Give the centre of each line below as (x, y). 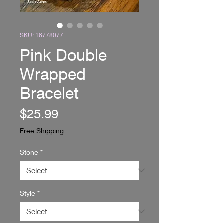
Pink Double (63, 55)
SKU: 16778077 (42, 35)
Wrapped (53, 73)
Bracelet (49, 92)
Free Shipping (42, 130)
